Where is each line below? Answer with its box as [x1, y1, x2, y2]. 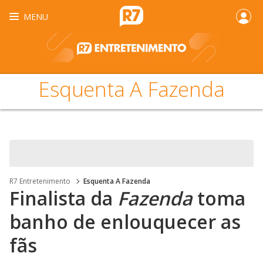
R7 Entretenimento [9, 176, 70, 186]
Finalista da [9, 186, 117, 211]
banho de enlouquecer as [9, 209, 241, 234]
